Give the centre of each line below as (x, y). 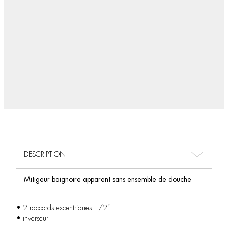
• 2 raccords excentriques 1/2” (63, 208)
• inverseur (32, 218)
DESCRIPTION (45, 154)
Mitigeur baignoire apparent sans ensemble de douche (108, 179)
